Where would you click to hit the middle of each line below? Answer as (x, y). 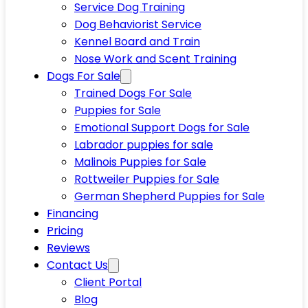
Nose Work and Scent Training (155, 59)
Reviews (68, 248)
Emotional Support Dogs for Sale (162, 128)
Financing (73, 213)
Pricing (65, 231)
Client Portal (108, 282)
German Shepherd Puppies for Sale (169, 196)
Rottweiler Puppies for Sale (147, 179)
